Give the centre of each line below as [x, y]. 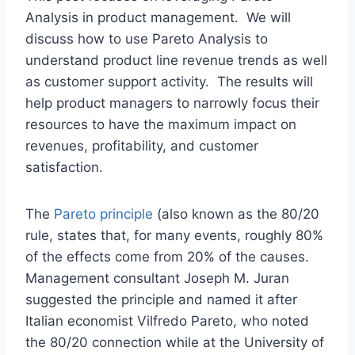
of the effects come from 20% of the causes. [169, 257]
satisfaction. [64, 168]
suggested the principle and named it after [161, 300]
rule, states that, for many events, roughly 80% [174, 236]
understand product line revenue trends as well [176, 61]
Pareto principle [103, 214]
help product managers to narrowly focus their [172, 103]
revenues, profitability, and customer [142, 146]
